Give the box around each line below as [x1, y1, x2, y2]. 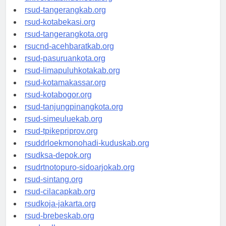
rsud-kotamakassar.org [25, 78, 106, 87]
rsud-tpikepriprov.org [25, 127, 98, 136]
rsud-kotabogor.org [25, 90, 92, 99]
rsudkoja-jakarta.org [25, 199, 96, 208]
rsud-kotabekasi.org [25, 18, 95, 27]
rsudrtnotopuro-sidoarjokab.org [25, 163, 135, 172]
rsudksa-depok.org [25, 151, 91, 160]
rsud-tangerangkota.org [25, 30, 108, 39]
